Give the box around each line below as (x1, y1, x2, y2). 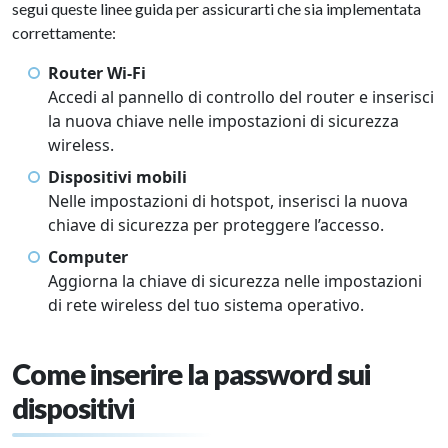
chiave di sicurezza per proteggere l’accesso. (48, 214, 384, 237)
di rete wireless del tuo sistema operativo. (48, 294, 364, 317)
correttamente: (12, 23, 116, 43)
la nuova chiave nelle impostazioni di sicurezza (48, 110, 399, 133)
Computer (48, 246, 128, 269)
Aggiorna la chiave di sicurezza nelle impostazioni (48, 270, 422, 293)
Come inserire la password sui (12, 357, 370, 392)
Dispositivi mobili (48, 166, 187, 189)
